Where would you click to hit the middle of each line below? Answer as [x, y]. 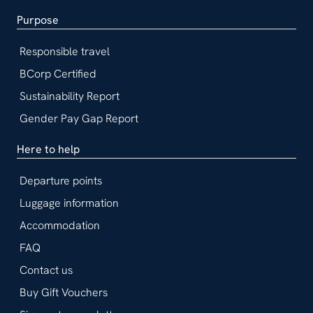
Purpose [38, 20]
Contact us [46, 270]
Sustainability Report [70, 96]
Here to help [48, 149]
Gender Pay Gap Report [79, 118]
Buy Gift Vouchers [64, 292]
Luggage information [69, 203]
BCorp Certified [58, 73]
